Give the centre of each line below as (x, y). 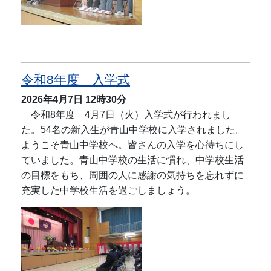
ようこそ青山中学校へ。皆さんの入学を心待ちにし (132, 145)
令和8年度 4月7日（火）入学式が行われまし (126, 115)
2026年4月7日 (52, 100)
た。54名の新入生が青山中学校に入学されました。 (133, 130)
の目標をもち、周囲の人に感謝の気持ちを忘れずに (132, 175)
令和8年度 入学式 (76, 80)
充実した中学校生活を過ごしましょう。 (108, 191)
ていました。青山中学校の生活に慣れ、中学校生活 (132, 160)
